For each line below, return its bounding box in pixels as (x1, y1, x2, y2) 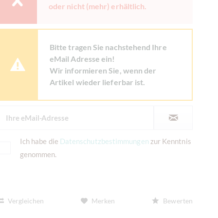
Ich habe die (19, 136, 60, 145)
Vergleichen (6, 196, 44, 205)
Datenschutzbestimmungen (59, 136, 149, 145)
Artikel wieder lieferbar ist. (50, 77, 145, 87)
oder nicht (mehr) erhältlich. (49, 1, 147, 11)
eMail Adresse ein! (50, 54, 115, 63)
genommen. (19, 149, 57, 159)
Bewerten (162, 196, 193, 205)
